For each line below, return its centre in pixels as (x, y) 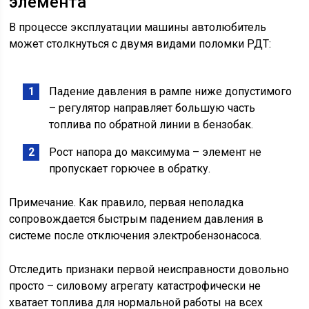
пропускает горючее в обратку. (130, 169)
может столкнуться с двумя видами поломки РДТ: (140, 44)
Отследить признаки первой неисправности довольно (149, 270)
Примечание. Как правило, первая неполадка (127, 203)
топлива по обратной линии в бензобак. (151, 125)
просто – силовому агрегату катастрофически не (135, 286)
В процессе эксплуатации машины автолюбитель (138, 28)
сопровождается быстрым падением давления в (137, 219)
